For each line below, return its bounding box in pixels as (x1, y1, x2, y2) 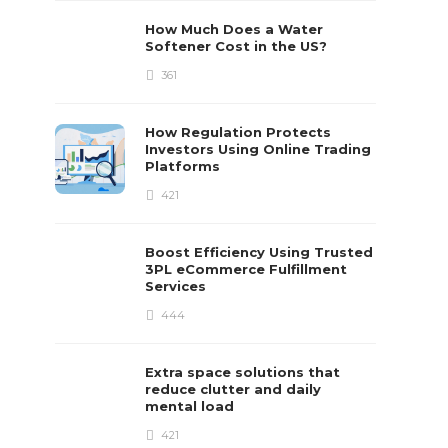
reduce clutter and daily (145, 381, 322, 397)
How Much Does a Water (145, 21, 324, 37)
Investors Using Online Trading (145, 141, 372, 157)
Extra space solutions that (145, 364, 341, 380)
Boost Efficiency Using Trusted (145, 244, 374, 260)
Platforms (145, 158, 225, 174)
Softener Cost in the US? (145, 38, 332, 54)
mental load (145, 398, 239, 414)
